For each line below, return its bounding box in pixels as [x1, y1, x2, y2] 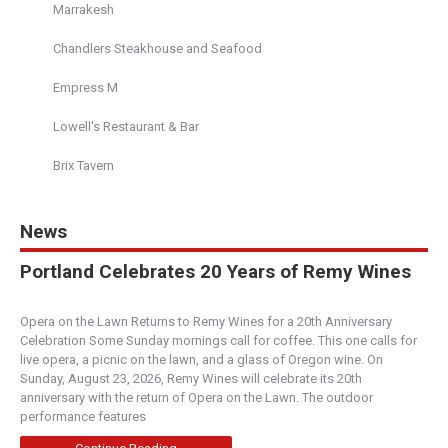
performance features [20, 409, 149, 425]
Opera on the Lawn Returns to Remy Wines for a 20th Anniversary [20, 314, 392, 330]
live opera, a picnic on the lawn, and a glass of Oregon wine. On [20, 352, 383, 368]
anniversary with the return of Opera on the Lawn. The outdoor [20, 390, 373, 406]
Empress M [53, 80, 118, 96]
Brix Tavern [53, 158, 114, 174]
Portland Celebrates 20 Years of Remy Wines [20, 260, 411, 284]
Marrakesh [53, 2, 114, 18]
